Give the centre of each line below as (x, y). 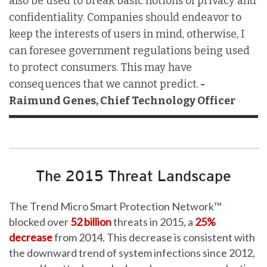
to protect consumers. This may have (100, 67)
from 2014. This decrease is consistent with (154, 237)
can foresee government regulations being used (129, 50)
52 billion (91, 221)
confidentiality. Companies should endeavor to (125, 17)
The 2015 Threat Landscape (133, 176)
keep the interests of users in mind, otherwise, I (127, 34)
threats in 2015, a (153, 221)
